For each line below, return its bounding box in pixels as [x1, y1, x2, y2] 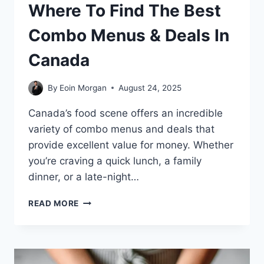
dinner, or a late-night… [28, 170, 139, 183]
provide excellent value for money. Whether [28, 138, 233, 151]
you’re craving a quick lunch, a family [28, 154, 202, 167]
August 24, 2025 [118, 82, 182, 93]
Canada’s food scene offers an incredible [28, 107, 223, 119]
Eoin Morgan [60, 82, 107, 93]
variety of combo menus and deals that [28, 123, 214, 135]
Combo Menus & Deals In [28, 25, 229, 46]
